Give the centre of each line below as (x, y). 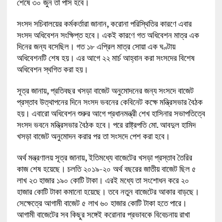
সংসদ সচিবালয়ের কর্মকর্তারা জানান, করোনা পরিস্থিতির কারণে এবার (104, 23)
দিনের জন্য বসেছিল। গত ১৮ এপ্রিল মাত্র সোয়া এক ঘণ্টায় (96, 46)
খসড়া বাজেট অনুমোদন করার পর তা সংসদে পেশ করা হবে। (93, 136)
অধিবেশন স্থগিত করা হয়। (52, 69)
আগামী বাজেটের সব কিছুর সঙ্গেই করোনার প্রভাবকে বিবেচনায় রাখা (103, 214)
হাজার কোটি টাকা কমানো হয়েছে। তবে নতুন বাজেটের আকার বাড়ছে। (108, 191)
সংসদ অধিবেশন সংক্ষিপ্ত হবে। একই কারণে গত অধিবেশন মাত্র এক (108, 35)
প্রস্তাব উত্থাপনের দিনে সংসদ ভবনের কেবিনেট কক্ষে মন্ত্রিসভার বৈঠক (110, 102)
